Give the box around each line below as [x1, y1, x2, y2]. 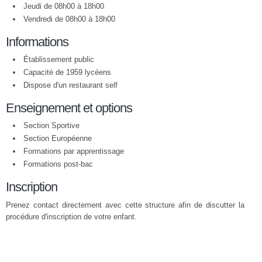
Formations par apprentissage [23, 147, 124, 156]
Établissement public [23, 55, 94, 64]
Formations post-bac [23, 160, 93, 168]
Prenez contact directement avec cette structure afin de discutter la [6, 201, 244, 209]
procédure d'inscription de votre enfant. [6, 212, 137, 221]
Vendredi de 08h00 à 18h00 [23, 15, 115, 23]
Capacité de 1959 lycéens [23, 68, 111, 77]
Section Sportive [23, 121, 80, 130]
